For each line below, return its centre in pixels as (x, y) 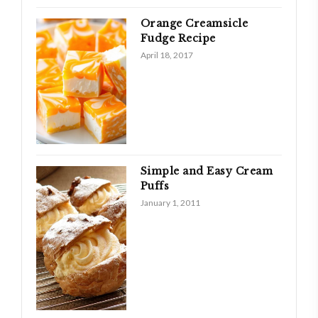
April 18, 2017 (166, 55)
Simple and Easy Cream (207, 171)
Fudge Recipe (178, 38)
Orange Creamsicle (194, 23)
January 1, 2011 (170, 203)
